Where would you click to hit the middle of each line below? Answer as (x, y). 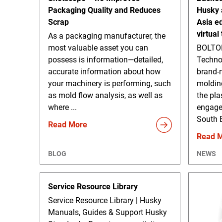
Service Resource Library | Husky (105, 200)
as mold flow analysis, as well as (105, 95)
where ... (62, 107)
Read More (68, 124)
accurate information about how (104, 71)
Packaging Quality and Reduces (104, 10)
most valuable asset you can (98, 48)
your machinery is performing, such (110, 83)
